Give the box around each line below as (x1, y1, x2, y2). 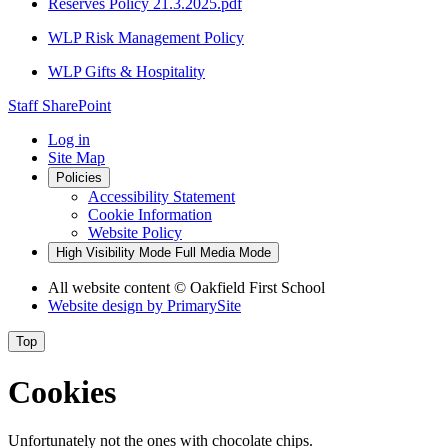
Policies (56, 170, 102, 186)
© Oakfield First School (174, 279, 325, 297)
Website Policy (88, 224, 182, 242)
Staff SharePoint (8, 97, 111, 115)
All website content (48, 279, 174, 297)
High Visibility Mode (56, 245, 171, 261)
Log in (48, 131, 90, 149)
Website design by (48, 297, 167, 315)
